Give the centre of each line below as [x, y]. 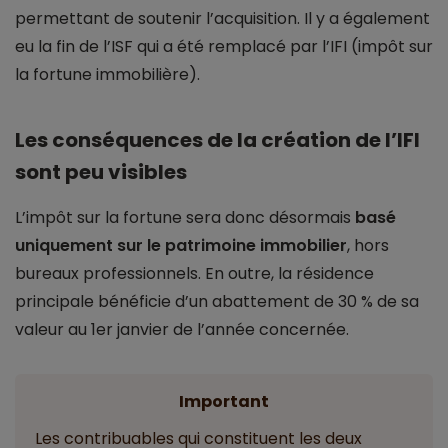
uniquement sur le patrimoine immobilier [181, 246]
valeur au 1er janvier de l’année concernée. [182, 330]
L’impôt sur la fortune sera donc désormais [183, 218]
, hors [368, 246]
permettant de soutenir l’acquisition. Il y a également [222, 19]
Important [224, 402]
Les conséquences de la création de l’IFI [217, 140]
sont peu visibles [101, 172]
